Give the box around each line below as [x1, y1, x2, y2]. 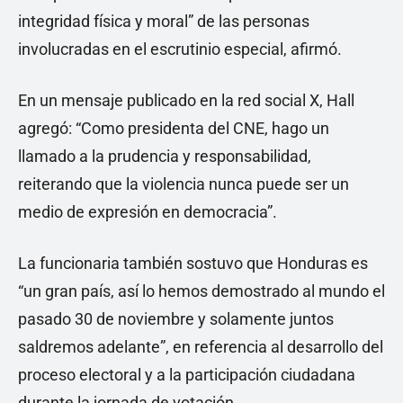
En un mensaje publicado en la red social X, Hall [18, 91, 354, 111]
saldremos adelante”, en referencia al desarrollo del [18, 337, 383, 357]
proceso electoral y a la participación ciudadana [18, 365, 355, 385]
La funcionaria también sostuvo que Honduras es [18, 254, 368, 273]
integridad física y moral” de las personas [18, 12, 309, 31]
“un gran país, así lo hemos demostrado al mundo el [18, 282, 385, 301]
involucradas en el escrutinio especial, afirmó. [18, 40, 342, 59]
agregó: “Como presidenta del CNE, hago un [18, 119, 329, 139]
